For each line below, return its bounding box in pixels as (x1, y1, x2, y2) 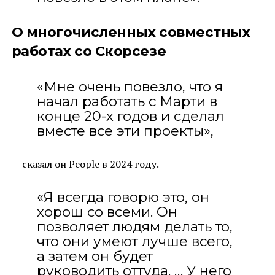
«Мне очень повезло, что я (36, 77, 223, 95)
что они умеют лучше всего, (36, 232, 233, 250)
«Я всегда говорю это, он (36, 188, 209, 206)
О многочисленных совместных (11, 23, 250, 41)
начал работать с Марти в (36, 92, 217, 110)
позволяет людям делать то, (36, 217, 233, 235)
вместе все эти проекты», (36, 122, 214, 139)
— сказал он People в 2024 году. (11, 157, 159, 171)
